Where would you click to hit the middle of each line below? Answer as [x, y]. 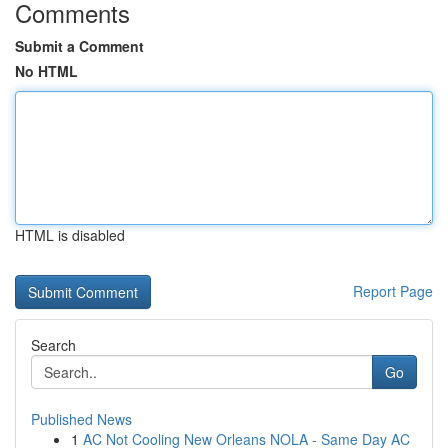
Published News [81, 419]
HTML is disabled [70, 235]
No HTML [46, 71]
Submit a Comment [79, 46]
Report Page [393, 291]
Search [53, 345]
